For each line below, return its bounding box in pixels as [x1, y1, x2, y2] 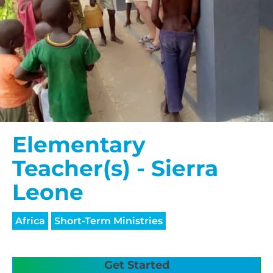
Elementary [12, 131, 146, 158]
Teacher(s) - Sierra [12, 155, 218, 182]
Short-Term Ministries [54, 215, 163, 227]
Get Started [104, 258, 169, 272]
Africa [15, 215, 45, 227]
